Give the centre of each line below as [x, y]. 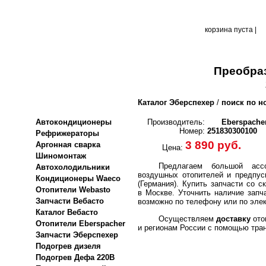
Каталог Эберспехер [176, 102]
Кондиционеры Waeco [78, 178]
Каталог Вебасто [67, 212]
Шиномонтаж [61, 156]
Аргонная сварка [68, 145]
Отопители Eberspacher [80, 224]
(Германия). [160, 184]
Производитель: [176, 122]
